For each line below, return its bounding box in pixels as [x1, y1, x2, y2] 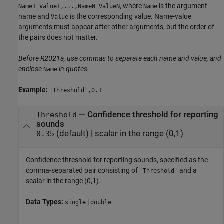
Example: [18, 85, 49, 94]
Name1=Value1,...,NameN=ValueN [18, 2, 120, 10]
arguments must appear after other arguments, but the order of [18, 22, 214, 31]
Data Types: [26, 197, 65, 206]
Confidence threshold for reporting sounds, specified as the [26, 155, 208, 164]
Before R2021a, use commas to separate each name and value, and [18, 54, 221, 62]
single [65, 198, 86, 206]
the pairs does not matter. [18, 33, 98, 41]
